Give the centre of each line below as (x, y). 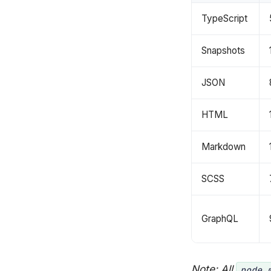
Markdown (224, 147)
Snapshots (223, 51)
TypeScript (224, 19)
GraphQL (220, 219)
